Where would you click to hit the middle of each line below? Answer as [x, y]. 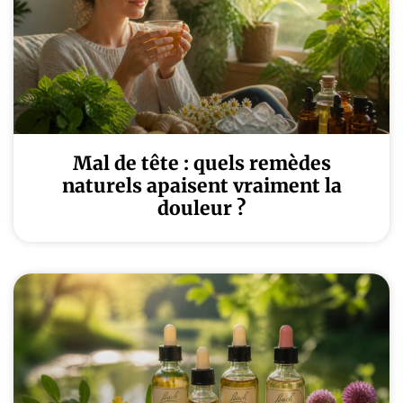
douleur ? [201, 208]
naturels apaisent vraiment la [201, 186]
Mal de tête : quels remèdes [201, 163]
